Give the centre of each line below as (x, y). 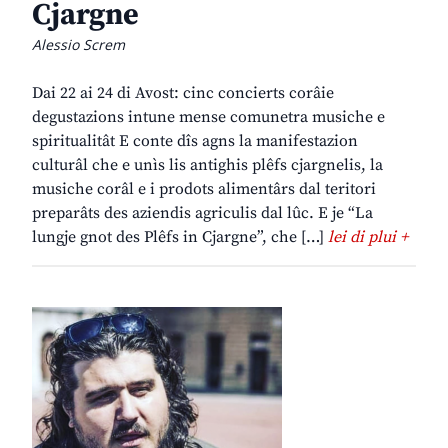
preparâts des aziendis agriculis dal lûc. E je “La (202, 213)
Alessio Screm (78, 45)
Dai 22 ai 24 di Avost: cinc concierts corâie (183, 93)
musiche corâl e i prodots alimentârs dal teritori (204, 189)
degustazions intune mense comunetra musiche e (208, 117)
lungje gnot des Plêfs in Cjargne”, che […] (180, 237)
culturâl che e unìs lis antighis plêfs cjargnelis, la (207, 165)
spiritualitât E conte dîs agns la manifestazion (195, 141)
